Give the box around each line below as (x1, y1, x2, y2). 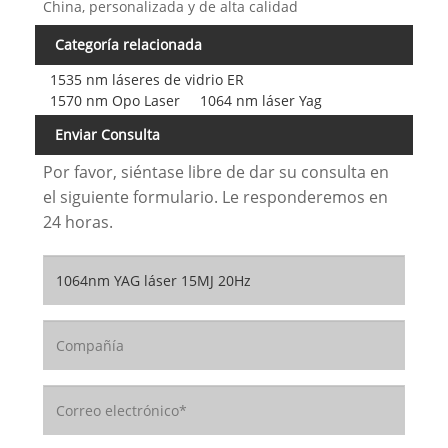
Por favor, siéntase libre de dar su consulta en (42, 161, 389, 184)
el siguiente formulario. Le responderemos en (42, 186, 388, 209)
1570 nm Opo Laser (49, 90, 180, 110)
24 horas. (42, 211, 113, 234)
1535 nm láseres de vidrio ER (49, 69, 244, 89)
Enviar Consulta (55, 124, 160, 144)
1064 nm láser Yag (199, 90, 322, 110)
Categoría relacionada (55, 35, 202, 55)
